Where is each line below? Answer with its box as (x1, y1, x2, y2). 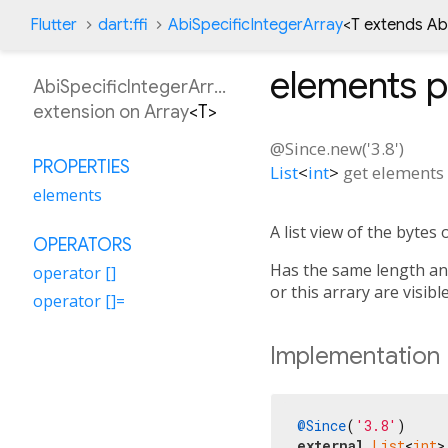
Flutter (30, 15, 77, 35)
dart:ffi (98, 15, 147, 35)
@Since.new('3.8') (270, 136, 404, 160)
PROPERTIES (33, 156, 130, 178)
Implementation (270, 340, 440, 371)
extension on (33, 101, 144, 123)
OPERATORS (33, 234, 132, 256)
